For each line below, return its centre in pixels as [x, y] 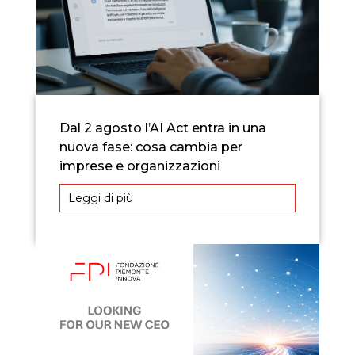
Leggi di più [100, 198]
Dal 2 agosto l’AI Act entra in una [162, 128]
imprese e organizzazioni [139, 166]
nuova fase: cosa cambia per [151, 147]
